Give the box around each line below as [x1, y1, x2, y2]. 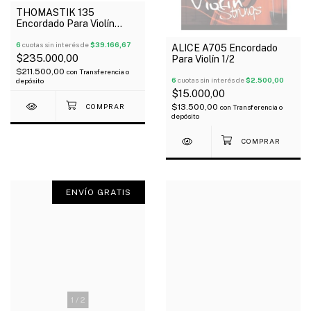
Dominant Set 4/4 [16, 29, 96, 41]
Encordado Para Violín [16, 18, 115, 30]
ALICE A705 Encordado [171, 42, 278, 53]
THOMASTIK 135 [16, 7, 94, 19]
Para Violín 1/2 [171, 53, 235, 65]
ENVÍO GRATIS [66, 187, 131, 197]
